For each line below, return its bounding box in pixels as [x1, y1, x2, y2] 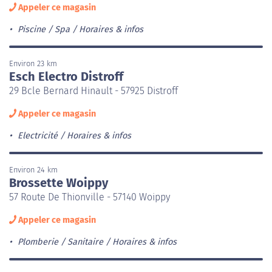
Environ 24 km [9, 165, 58, 174]
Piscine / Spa [17, 24, 70, 35]
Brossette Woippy [9, 175, 108, 190]
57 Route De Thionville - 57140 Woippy [9, 191, 170, 203]
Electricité [17, 130, 58, 141]
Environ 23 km [9, 58, 57, 68]
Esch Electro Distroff [9, 69, 123, 84]
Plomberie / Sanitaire [17, 236, 103, 247]
